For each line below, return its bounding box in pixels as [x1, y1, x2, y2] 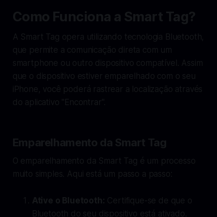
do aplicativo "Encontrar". [12, 97, 106, 107]
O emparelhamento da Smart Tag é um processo [12, 155, 196, 166]
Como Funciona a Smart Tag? [12, 8, 196, 25]
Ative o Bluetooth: [31, 195, 105, 205]
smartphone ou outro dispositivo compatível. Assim [12, 58, 203, 68]
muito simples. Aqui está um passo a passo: [12, 169, 172, 179]
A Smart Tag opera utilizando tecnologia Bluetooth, [12, 31, 204, 42]
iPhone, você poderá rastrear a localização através [12, 84, 203, 94]
